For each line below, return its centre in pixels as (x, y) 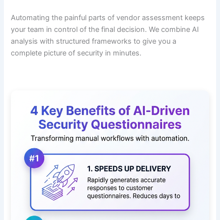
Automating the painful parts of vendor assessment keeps (108, 18)
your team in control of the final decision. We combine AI (105, 30)
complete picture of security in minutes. (76, 53)
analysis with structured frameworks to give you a (94, 41)
